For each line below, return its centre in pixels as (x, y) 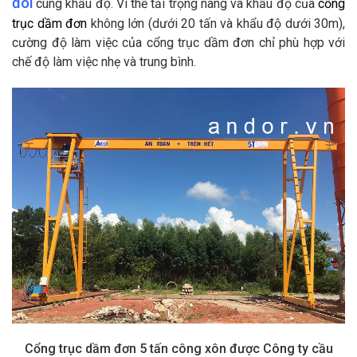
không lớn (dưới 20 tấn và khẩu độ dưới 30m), (218, 23)
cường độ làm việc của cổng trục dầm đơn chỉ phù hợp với (178, 42)
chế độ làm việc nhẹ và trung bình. (104, 61)
